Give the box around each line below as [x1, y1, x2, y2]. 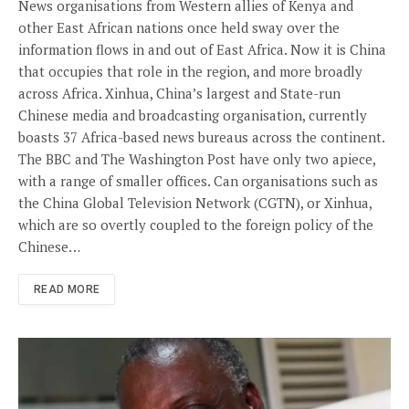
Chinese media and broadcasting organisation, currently [18, 106, 367, 125]
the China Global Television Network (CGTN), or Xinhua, [18, 194, 372, 213]
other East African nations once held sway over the [18, 18, 340, 37]
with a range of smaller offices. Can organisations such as [18, 172, 378, 191]
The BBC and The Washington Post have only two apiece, [18, 150, 375, 169]
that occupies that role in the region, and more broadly [18, 62, 362, 81]
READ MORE [34, 283, 100, 297]
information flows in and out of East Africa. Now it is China [18, 40, 386, 59]
